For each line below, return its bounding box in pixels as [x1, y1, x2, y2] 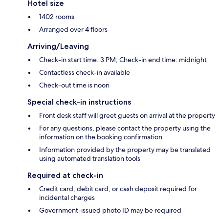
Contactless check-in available [39, 67, 130, 77]
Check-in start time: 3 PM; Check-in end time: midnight [39, 55, 207, 64]
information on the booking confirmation [39, 132, 162, 141]
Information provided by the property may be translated [39, 145, 211, 154]
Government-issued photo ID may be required [39, 205, 181, 215]
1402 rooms [39, 12, 74, 21]
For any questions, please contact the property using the [39, 123, 211, 132]
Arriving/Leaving [27, 41, 89, 51]
